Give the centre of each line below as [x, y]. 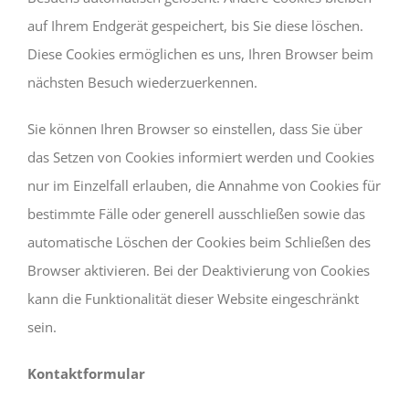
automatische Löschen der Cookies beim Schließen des [199, 241]
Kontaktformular [86, 373]
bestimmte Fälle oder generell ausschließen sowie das [196, 213]
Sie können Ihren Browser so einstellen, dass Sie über [195, 128]
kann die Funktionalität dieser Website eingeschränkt [193, 298]
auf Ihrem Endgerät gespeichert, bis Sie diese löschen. [195, 25]
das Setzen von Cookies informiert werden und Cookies [201, 157]
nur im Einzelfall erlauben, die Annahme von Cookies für [204, 185]
